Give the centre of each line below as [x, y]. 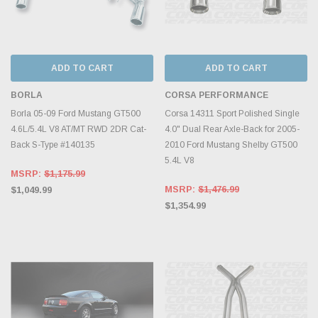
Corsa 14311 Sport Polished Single [232, 113]
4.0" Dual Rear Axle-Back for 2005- [232, 129]
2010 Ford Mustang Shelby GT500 [231, 144]
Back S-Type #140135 [53, 144]
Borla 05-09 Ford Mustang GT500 [76, 113]
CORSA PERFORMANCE [216, 95]
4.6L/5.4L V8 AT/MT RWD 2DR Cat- [78, 129]
